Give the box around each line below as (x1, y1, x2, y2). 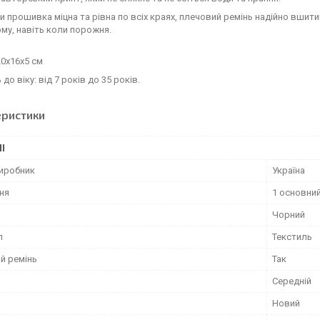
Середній (272, 276, 311, 286)
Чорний (272, 209, 305, 220)
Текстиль (272, 231, 312, 242)
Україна (272, 165, 305, 176)
